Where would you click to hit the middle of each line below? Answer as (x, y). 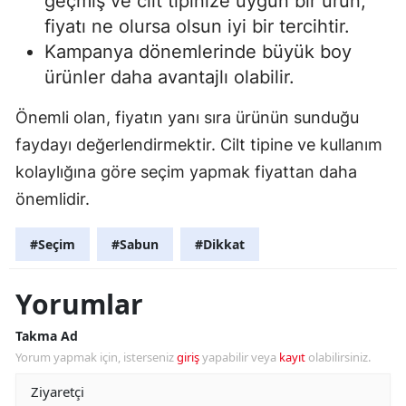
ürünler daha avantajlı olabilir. (169, 77)
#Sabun (135, 245)
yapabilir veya (239, 358)
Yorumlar (79, 304)
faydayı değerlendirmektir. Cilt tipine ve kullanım (199, 145)
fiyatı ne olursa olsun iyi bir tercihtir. (197, 27)
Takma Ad (47, 336)
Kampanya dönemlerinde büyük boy (198, 52)
